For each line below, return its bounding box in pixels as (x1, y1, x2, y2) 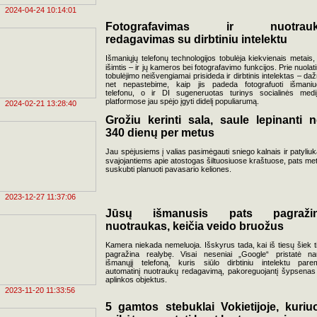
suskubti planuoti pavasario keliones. (105, 165, 231, 173)
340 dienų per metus (105, 127, 214, 139)
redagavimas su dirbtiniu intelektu (105, 33, 287, 45)
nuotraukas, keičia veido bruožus (105, 220, 284, 232)
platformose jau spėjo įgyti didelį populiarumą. (105, 97, 259, 105)
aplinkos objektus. (105, 275, 167, 284)
